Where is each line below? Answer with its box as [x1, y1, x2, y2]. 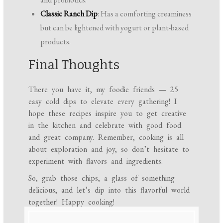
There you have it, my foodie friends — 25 [28, 84, 179, 95]
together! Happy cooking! [28, 197, 115, 208]
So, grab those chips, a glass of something [28, 173, 175, 184]
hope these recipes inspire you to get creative [28, 108, 187, 119]
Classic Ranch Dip [40, 8, 98, 19]
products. [40, 36, 71, 47]
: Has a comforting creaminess [98, 8, 192, 19]
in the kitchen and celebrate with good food [28, 120, 182, 131]
